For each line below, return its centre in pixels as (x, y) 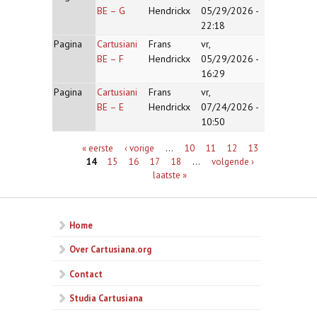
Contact (86, 273)
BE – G (111, 11)
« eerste (97, 148)
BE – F (110, 59)
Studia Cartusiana (106, 298)
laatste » (170, 174)
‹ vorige (139, 148)
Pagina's (75, 146)
